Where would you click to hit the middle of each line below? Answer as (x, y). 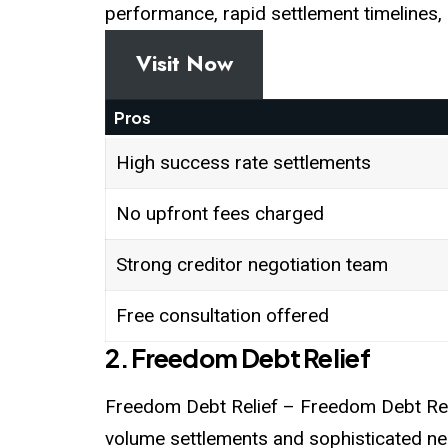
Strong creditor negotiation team (251, 264)
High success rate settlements (243, 162)
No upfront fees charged (219, 213)
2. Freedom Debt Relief (237, 357)
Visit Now (184, 64)
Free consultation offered (222, 315)
